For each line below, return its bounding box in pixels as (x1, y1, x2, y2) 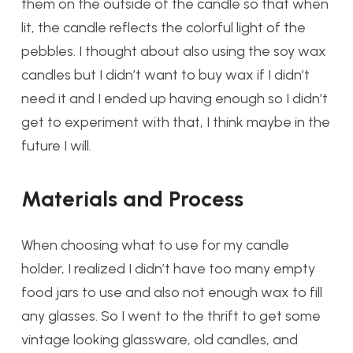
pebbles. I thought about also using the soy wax (21, 43, 326, 61)
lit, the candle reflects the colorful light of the (21, 19, 306, 37)
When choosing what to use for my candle (21, 236, 289, 255)
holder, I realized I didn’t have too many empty (21, 260, 315, 278)
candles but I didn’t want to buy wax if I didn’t (21, 66, 310, 84)
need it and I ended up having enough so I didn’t (21, 90, 328, 108)
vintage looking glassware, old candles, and (21, 331, 298, 349)
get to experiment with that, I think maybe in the (21, 113, 330, 132)
